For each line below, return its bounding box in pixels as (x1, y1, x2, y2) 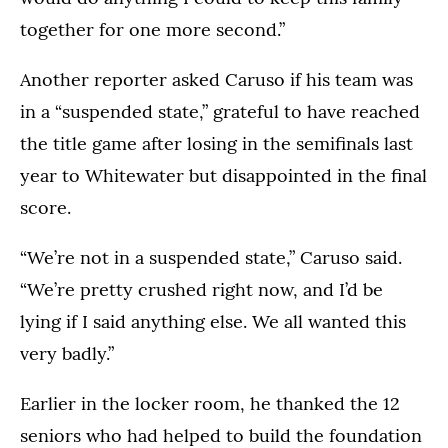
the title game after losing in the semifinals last (20, 132, 413, 156)
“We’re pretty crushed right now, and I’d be (20, 278, 383, 302)
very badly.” (20, 342, 114, 366)
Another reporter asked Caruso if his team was (20, 68, 413, 92)
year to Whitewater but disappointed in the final (20, 164, 427, 188)
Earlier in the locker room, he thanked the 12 (20, 392, 400, 416)
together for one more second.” (20, 18, 285, 42)
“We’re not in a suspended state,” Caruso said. (20, 246, 402, 270)
